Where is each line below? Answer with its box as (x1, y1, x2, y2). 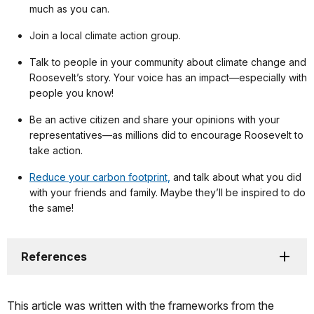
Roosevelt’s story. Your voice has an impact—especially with (29, 71, 307, 84)
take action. (29, 144, 83, 157)
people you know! (29, 87, 114, 100)
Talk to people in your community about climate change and (29, 56, 306, 69)
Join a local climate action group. (29, 29, 181, 42)
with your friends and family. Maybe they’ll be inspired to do (29, 186, 306, 199)
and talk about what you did (170, 171, 301, 184)
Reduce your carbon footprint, (29, 171, 170, 184)
